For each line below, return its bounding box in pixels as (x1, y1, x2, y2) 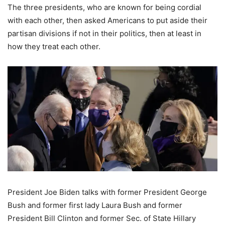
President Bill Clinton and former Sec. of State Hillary (8, 213, 196, 223)
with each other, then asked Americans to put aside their (8, 16, 207, 26)
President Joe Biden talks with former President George (8, 187, 207, 197)
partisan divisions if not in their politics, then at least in (8, 29, 201, 39)
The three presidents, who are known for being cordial (8, 3, 201, 13)
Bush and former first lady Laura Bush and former (8, 200, 182, 210)
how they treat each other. (8, 42, 100, 52)
